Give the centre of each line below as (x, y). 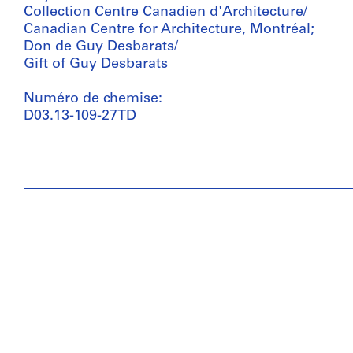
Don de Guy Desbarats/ (101, 47)
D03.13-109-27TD (80, 116)
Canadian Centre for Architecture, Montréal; (169, 30)
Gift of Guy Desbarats (96, 64)
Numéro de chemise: (93, 99)
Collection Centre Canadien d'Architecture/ (165, 12)
